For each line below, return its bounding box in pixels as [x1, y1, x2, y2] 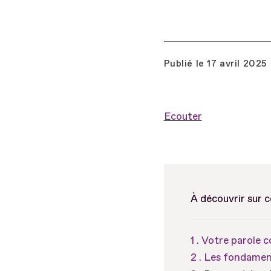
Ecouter [163, 109, 202, 123]
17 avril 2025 [207, 57, 267, 70]
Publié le [163, 57, 204, 70]
